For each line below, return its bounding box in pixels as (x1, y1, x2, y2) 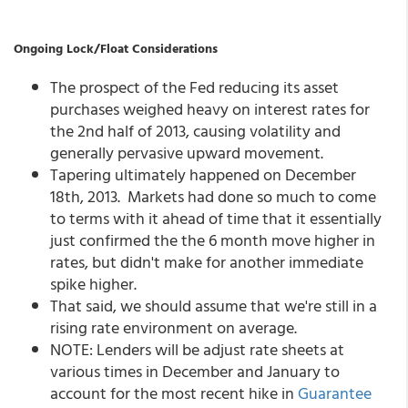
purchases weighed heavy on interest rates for (50, 97, 370, 121)
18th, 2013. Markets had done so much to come (50, 184, 376, 209)
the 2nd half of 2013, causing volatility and (50, 118, 341, 143)
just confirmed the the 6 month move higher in (50, 228, 375, 252)
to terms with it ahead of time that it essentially (50, 206, 382, 230)
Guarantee (298, 381, 372, 405)
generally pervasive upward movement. (50, 140, 323, 165)
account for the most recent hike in (50, 381, 298, 405)
